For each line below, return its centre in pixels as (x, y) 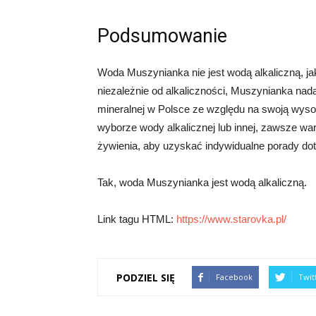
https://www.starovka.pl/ (231, 219)
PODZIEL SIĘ (146, 277)
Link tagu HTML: (137, 219)
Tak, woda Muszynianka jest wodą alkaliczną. (202, 182)
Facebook (234, 277)
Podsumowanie (162, 36)
